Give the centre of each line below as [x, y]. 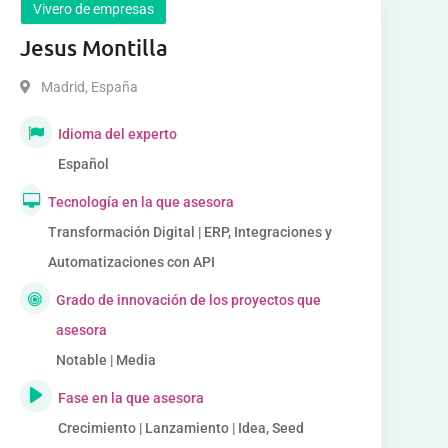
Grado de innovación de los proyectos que [189, 300]
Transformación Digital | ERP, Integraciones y [189, 232]
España [112, 87]
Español [83, 164]
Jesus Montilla [93, 47]
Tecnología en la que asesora [140, 202]
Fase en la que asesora [130, 398]
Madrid [62, 87]
